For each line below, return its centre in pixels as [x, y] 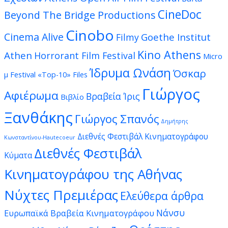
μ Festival [20, 75]
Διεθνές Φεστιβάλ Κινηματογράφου [143, 137]
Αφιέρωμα [31, 96]
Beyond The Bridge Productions [80, 15]
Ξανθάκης [38, 118]
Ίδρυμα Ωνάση [130, 73]
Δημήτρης [175, 121]
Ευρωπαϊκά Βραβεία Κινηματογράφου [79, 213]
